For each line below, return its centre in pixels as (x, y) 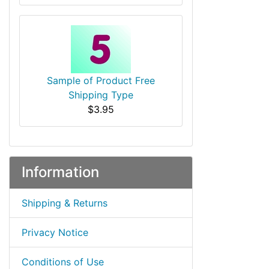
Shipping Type (101, 95)
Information (60, 172)
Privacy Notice (55, 232)
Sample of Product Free (101, 80)
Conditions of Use (63, 262)
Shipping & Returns (65, 203)
